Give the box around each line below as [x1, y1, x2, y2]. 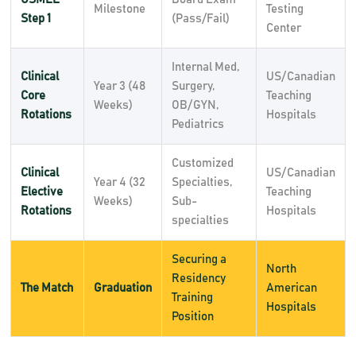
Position [171, 310, 214, 323]
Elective [20, 185, 63, 198]
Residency [171, 272, 226, 284]
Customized [171, 157, 234, 169]
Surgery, [171, 79, 215, 92]
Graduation [93, 281, 152, 294]
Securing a [171, 253, 226, 265]
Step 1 [20, 12, 51, 25]
